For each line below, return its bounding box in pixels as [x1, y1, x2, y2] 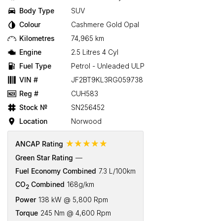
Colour [19, 20, 40, 29]
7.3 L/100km [99, 167, 136, 176]
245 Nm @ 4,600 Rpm [40, 209, 111, 218]
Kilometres [19, 34, 55, 43]
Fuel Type [19, 62, 51, 71]
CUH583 [71, 89, 98, 98]
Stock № [19, 103, 47, 112]
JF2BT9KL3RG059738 [71, 75, 143, 84]
